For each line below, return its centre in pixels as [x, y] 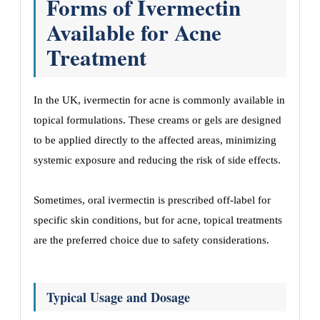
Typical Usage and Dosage [118, 297]
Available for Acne [134, 32]
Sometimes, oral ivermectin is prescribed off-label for [152, 200]
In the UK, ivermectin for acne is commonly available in [159, 100]
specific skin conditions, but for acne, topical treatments [158, 220]
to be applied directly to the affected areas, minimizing [155, 140]
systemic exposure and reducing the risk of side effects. [157, 160]
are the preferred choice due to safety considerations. [151, 240]
